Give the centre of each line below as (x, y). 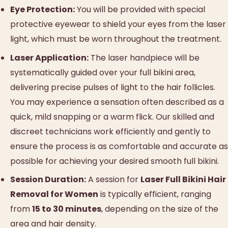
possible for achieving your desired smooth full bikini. (115, 161)
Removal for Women (54, 194)
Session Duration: (48, 179)
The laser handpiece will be (144, 58)
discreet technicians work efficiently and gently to (110, 131)
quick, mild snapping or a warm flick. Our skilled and (112, 117)
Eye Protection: (42, 10)
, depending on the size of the (160, 209)
